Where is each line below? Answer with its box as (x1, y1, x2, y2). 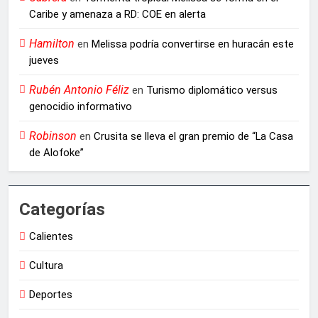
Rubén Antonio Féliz (29, 83, 129, 97)
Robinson (29, 129, 77, 143)
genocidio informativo (29, 100, 132, 114)
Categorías (19, 199, 105, 220)
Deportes (29, 288, 72, 302)
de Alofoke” (29, 146, 84, 160)
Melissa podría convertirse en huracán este (92, 38, 294, 51)
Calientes (29, 230, 73, 243)
